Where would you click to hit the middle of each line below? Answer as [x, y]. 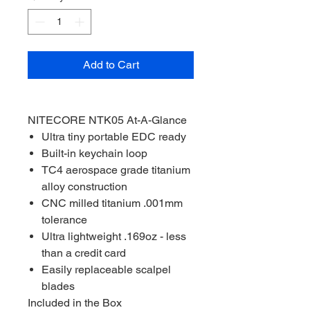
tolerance [64, 220]
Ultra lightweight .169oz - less [114, 236]
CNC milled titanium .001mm [112, 203]
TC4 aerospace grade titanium [116, 170]
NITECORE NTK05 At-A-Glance [107, 120]
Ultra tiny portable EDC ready [114, 137]
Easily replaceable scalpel [106, 270]
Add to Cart [111, 65]
